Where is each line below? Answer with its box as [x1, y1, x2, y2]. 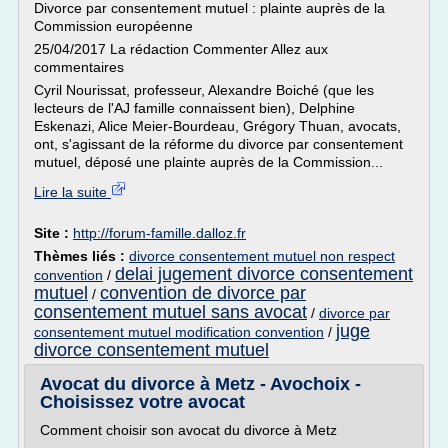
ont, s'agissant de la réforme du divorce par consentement [34, 136, 403, 152]
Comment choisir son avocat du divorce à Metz [40, 422, 341, 438]
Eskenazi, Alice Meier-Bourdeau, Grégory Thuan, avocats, [34, 118, 401, 134]
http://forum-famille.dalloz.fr [73, 225, 246, 241]
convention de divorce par [100, 283, 306, 303]
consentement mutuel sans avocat [34, 302, 307, 322]
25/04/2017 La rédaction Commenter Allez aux [34, 41, 328, 57]
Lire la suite [34, 184, 111, 200]
